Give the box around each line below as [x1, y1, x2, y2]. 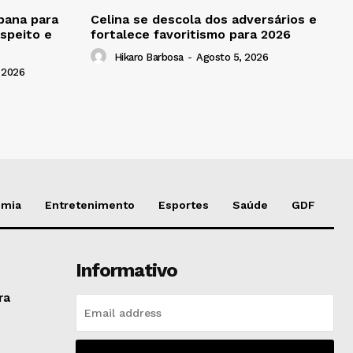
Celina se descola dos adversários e [91, 12, 317, 28]
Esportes [158, 199, 209, 212]
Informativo [75, 259, 177, 282]
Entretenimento [45, 199, 135, 212]
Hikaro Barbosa [113, 51, 184, 64]
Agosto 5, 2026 [196, 51, 268, 64]
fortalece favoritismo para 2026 [91, 27, 291, 43]
